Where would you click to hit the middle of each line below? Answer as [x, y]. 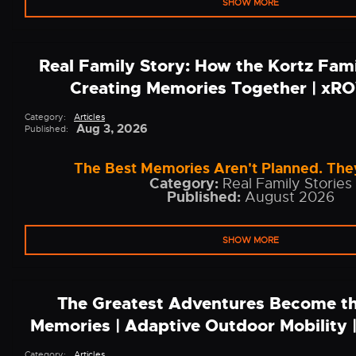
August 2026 [287, 197]
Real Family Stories [285, 184]
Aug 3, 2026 [112, 129]
